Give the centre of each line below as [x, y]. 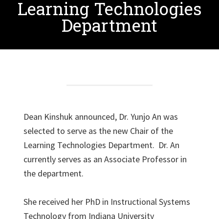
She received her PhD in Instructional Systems [107, 202]
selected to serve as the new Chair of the [98, 131]
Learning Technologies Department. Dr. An [101, 145]
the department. [55, 173]
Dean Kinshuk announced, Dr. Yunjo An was [101, 117]
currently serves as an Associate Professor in [105, 159]
